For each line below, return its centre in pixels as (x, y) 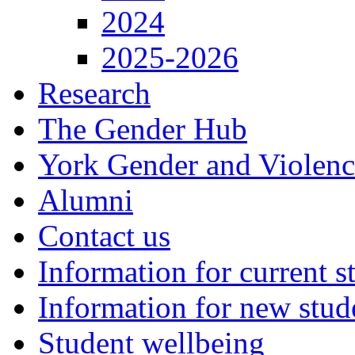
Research (94, 93)
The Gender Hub (143, 129)
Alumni (86, 200)
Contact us (104, 236)
